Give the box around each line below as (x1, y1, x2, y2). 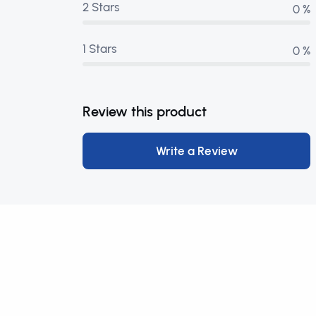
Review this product (83, 103, 207, 120)
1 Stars (83, 42, 117, 56)
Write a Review (155, 144, 238, 158)
